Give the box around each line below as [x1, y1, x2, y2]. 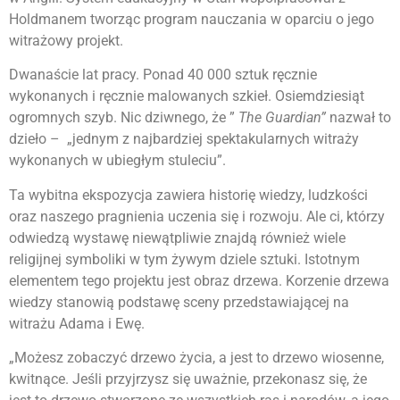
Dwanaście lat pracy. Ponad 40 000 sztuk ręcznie [9, 66, 317, 84]
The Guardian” [238, 109, 326, 127]
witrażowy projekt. [9, 31, 123, 49]
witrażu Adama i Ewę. [9, 314, 145, 332]
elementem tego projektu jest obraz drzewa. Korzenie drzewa [9, 271, 389, 289]
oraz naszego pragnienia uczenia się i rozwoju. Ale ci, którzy [9, 207, 385, 225]
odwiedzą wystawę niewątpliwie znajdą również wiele [9, 229, 346, 246]
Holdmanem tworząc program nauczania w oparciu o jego [9, 10, 374, 28]
